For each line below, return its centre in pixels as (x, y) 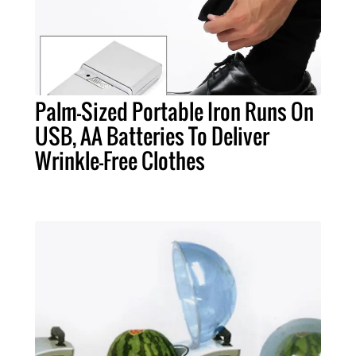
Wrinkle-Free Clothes (120, 160)
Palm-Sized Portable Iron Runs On (174, 111)
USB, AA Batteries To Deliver (152, 135)
